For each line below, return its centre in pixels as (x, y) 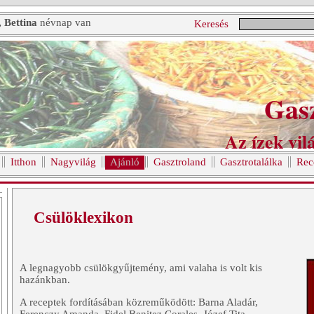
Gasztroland (180, 162)
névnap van (64, 22)
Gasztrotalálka (251, 162)
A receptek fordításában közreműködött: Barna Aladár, (139, 302)
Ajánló (125, 162)
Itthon (23, 162)
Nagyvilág (73, 162)
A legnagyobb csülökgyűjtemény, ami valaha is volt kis (141, 268)
